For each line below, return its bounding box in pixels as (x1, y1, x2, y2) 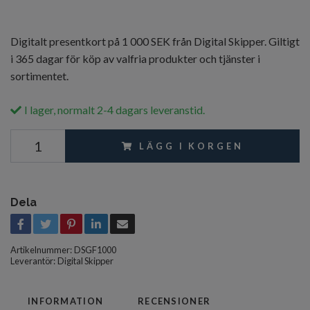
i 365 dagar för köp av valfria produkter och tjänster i (10, 52, 260, 66)
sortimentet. (10, 69, 69, 83)
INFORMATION (28, 295, 104, 307)
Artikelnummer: (10, 244, 72, 256)
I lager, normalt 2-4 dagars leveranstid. (24, 103, 205, 117)
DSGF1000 (74, 244, 116, 256)
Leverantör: (10, 255, 55, 267)
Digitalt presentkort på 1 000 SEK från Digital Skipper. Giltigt (10, 35, 300, 48)
